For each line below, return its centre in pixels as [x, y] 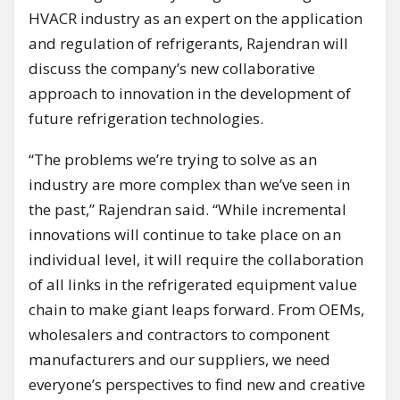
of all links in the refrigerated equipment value [193, 284]
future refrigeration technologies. [146, 118]
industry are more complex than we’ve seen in [189, 184]
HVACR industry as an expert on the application [196, 18]
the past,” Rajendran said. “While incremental [187, 209]
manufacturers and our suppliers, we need [179, 359]
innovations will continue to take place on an [185, 234]
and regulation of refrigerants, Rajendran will [188, 43]
